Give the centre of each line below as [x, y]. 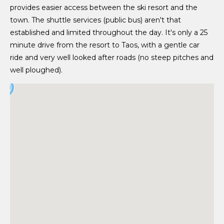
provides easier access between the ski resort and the [104, 8]
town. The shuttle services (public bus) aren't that [95, 20]
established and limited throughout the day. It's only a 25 [109, 33]
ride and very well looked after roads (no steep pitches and [112, 58]
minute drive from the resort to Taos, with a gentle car [105, 45]
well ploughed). [36, 70]
